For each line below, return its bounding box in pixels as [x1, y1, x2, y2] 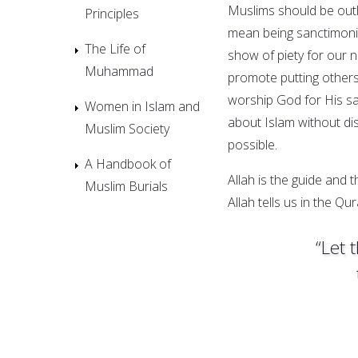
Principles [85, 4, 139, 22]
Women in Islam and [85, 97, 200, 115]
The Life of [85, 39, 145, 58]
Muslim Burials [85, 177, 168, 195]
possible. [228, 135, 280, 153]
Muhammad [85, 62, 153, 80]
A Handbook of [85, 154, 171, 173]
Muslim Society [85, 119, 169, 137]
